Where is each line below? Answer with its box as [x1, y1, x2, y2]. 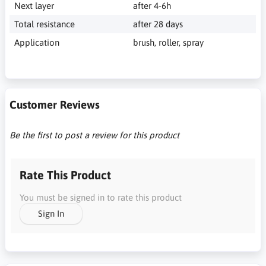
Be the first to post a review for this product [9, 129, 179, 140]
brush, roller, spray [133, 37, 204, 47]
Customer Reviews [9, 97, 100, 111]
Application [14, 37, 59, 47]
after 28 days [133, 18, 183, 29]
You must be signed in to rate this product [20, 192, 182, 202]
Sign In [38, 208, 64, 218]
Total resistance [14, 18, 75, 29]
